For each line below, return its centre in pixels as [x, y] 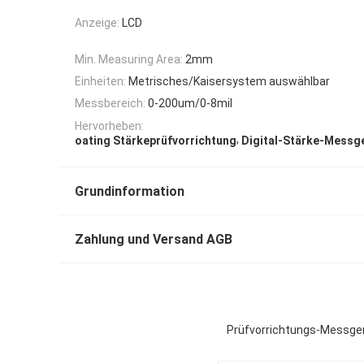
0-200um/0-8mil [190, 104]
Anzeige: [97, 23]
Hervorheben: [109, 126]
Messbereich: [110, 104]
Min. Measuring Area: [129, 59]
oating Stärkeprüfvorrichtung [156, 140]
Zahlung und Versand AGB [154, 239]
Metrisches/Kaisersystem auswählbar [229, 82]
